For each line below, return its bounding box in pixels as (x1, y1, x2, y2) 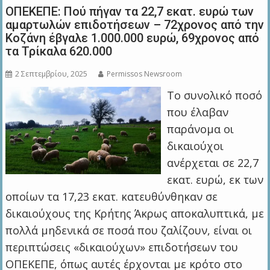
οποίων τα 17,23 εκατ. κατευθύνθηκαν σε (5, 189, 218, 204)
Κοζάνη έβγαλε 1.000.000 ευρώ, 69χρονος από (5, 31, 260, 46)
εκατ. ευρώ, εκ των (166, 172, 263, 187)
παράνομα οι (166, 122, 234, 137)
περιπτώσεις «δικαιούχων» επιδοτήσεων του (5, 240, 239, 255)
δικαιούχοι (166, 139, 224, 154)
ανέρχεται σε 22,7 (166, 155, 259, 171)
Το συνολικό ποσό (166, 88, 262, 103)
